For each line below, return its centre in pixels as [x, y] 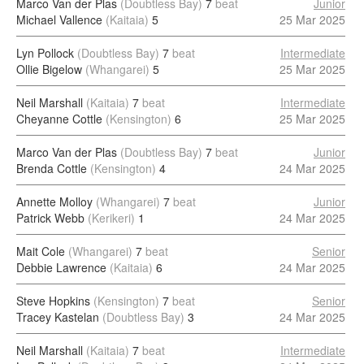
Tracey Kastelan [58, 317]
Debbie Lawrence [61, 267]
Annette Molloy [54, 201]
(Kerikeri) [111, 218]
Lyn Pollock [45, 53]
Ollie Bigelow [49, 69]
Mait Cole [41, 251]
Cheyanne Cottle [59, 119]
